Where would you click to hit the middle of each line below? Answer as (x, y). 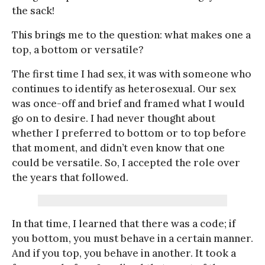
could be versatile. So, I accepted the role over (126, 162)
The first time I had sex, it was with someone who (132, 74)
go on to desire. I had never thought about (114, 118)
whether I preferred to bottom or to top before (129, 133)
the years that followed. (70, 177)
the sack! (33, 10)
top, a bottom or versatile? (78, 49)
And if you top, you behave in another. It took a (124, 253)
